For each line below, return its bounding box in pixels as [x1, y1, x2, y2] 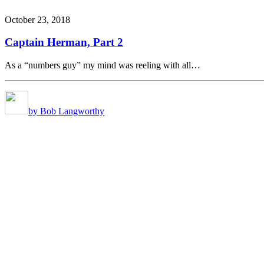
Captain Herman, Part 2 [5, 36, 123, 49]
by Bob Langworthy [28, 105, 104, 116]
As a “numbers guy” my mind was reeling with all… [5, 60, 200, 70]
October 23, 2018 [5, 14, 70, 25]
